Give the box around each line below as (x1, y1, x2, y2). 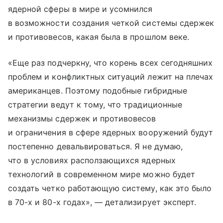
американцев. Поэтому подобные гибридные (8, 85, 187, 96)
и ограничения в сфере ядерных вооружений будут (8, 127, 214, 137)
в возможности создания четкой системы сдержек (8, 17, 215, 28)
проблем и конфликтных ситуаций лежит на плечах (8, 71, 214, 82)
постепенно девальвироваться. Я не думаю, (8, 141, 183, 151)
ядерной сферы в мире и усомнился (8, 3, 153, 14)
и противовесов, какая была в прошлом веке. (8, 31, 190, 42)
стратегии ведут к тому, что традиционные (8, 99, 182, 110)
